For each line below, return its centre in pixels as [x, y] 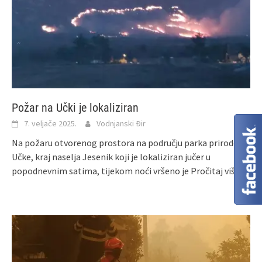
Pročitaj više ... [219, 170]
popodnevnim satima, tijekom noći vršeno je [101, 170]
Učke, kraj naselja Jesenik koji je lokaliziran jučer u [111, 156]
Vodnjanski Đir [121, 123]
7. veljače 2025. [50, 123]
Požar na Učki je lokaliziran [75, 107]
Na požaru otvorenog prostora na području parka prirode [125, 142]
